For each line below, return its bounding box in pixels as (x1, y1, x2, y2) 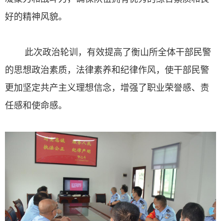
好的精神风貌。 (5, 10, 67, 22)
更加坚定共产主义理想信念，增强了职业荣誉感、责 (5, 81, 209, 93)
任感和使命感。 (5, 99, 67, 111)
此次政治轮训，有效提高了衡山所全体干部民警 (5, 46, 211, 58)
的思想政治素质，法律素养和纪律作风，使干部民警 (5, 64, 209, 75)
